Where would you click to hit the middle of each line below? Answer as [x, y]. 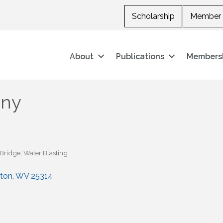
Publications [140, 56]
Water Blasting [46, 153]
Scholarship [153, 16]
